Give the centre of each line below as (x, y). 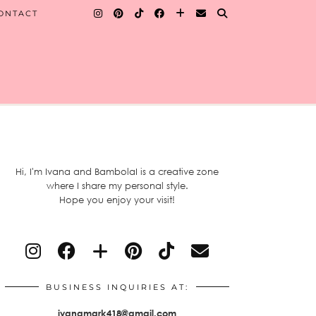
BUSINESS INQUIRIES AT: (117, 287)
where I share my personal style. (117, 186)
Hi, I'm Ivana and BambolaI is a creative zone (117, 171)
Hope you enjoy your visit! (117, 200)
